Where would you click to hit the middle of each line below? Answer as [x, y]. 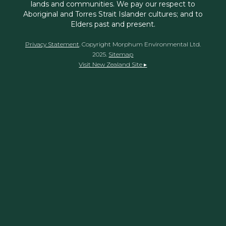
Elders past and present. [113, 24]
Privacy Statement [52, 44]
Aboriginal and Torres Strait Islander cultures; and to [113, 14]
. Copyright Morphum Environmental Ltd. [140, 44]
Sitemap [121, 54]
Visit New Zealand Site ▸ [113, 64]
